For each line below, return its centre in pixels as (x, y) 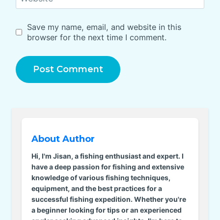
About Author (63, 139)
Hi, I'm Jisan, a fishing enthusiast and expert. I (108, 156)
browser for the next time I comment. (96, 37)
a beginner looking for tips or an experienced (107, 210)
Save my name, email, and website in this (104, 27)
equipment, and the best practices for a (97, 188)
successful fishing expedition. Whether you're (109, 199)
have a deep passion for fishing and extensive (108, 166)
